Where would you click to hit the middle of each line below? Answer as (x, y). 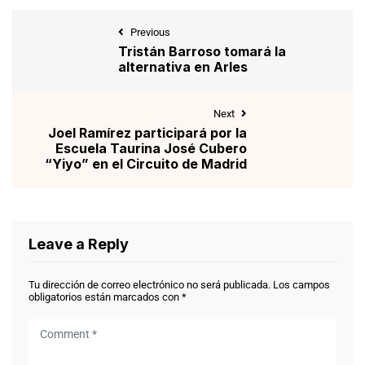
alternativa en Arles (183, 66)
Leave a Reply (79, 244)
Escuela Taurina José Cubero (151, 148)
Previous (150, 32)
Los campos (301, 284)
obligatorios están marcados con (105, 297)
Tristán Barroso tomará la (202, 51)
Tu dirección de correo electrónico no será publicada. (150, 284)
